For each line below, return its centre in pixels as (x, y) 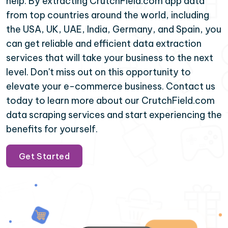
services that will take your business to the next (110, 58)
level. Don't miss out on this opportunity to (98, 72)
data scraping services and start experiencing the (114, 115)
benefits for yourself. (52, 129)
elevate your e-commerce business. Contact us (111, 86)
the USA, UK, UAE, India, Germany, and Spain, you (114, 29)
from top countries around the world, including (108, 15)
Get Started (44, 156)
